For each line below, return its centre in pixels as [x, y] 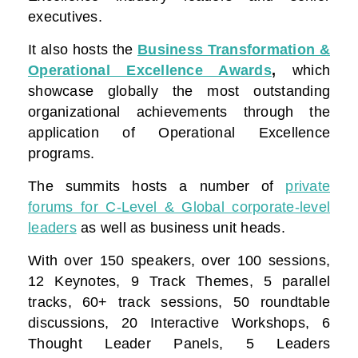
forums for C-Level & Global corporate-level [179, 207]
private [308, 187]
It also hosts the [83, 50]
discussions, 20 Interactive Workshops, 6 [179, 323]
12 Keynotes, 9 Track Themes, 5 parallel [179, 282]
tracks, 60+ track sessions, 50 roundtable [179, 302]
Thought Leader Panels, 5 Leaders [179, 344]
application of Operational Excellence [179, 133]
